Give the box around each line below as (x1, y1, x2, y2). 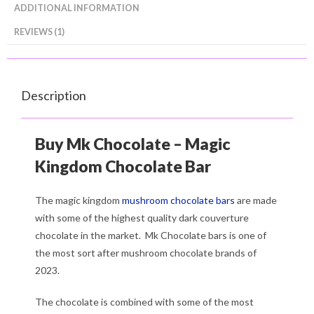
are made (235, 193, 277, 206)
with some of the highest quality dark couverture (35, 211, 249, 224)
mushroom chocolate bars (122, 193, 235, 206)
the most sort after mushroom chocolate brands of (35, 246, 257, 259)
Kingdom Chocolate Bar (35, 156, 211, 176)
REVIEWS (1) (14, 26, 64, 37)
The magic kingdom (35, 193, 122, 206)
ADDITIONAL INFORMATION (14, 2, 139, 13)
